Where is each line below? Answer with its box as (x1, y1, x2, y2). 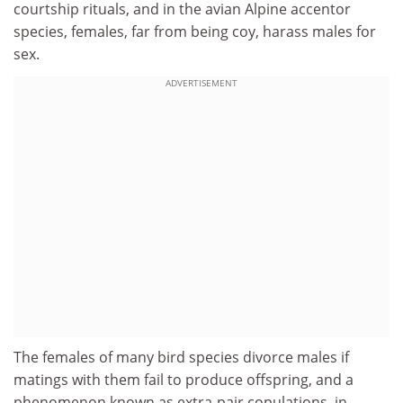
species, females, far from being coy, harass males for (13, 21, 376, 41)
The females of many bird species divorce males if (13, 347, 349, 367)
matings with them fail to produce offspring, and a (13, 370, 354, 390)
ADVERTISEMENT (166, 76, 237, 89)
